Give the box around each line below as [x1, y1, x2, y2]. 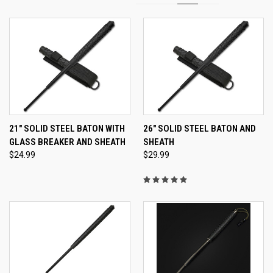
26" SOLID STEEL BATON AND [143, 122, 256, 134]
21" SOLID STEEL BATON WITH [9, 122, 125, 134]
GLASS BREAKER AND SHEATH [9, 136, 126, 147]
